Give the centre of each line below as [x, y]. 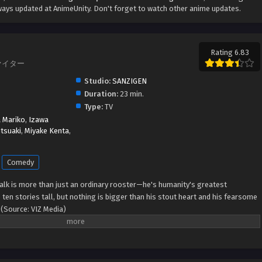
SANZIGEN [129, 81]
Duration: [101, 94]
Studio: [97, 81]
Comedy [20, 163]
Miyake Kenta [47, 131]
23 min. [131, 94]
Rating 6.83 [230, 53]
